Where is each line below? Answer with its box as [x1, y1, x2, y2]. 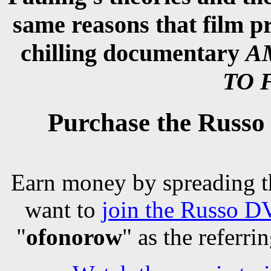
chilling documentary [20, 39, 246, 67]
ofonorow [25, 223, 122, 250]
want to [24, 196, 102, 223]
